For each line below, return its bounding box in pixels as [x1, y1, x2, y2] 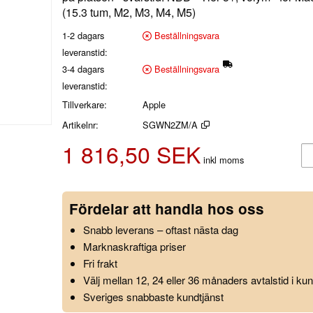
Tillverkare [62, 98, 104, 111]
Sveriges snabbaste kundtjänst [83, 289, 224, 305]
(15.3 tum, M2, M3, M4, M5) [62, 4, 196, 20]
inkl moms [203, 153, 244, 166]
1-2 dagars [62, 29, 104, 42]
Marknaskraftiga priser [83, 239, 186, 254]
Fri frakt [83, 256, 117, 271]
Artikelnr [62, 118, 96, 131]
